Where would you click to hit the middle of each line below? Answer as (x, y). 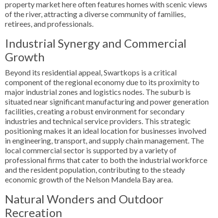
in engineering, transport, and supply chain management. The (104, 140)
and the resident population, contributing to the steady (95, 170)
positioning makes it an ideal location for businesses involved (106, 131)
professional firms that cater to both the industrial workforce (106, 160)
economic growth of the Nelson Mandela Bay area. (89, 179)
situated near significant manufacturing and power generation (107, 101)
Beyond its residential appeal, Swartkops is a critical (91, 72)
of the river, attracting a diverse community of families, (95, 14)
